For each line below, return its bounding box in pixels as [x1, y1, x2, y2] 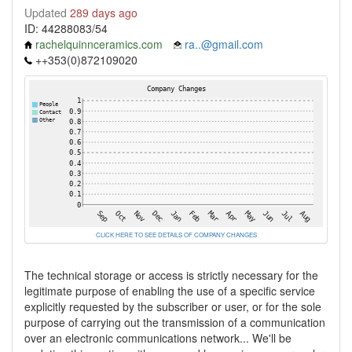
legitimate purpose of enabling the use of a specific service [24, 283, 315, 299]
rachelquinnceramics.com [35, 36, 163, 52]
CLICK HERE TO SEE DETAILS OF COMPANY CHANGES [95, 230, 257, 239]
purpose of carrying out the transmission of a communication [24, 314, 325, 330]
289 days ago [70, 5, 137, 20]
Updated [24, 5, 70, 20]
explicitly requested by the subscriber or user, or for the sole [24, 299, 321, 314]
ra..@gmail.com [185, 36, 263, 52]
